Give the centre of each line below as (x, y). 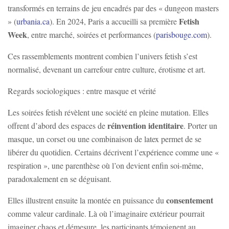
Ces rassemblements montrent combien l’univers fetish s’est (102, 56)
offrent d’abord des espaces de (58, 126)
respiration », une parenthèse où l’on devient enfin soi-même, (106, 166)
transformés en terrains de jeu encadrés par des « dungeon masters (113, 8)
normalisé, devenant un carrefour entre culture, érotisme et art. (107, 70)
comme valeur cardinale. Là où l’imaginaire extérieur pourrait (106, 214)
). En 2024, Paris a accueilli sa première (114, 21)
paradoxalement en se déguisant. (60, 179)
